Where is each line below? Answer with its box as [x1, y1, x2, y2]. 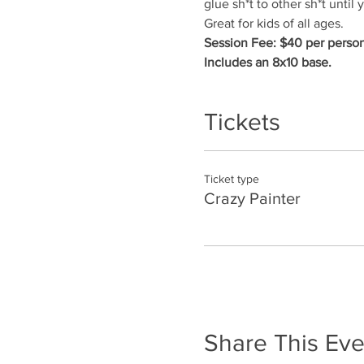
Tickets [203, 108, 280, 135]
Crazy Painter [203, 188, 301, 207]
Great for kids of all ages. [203, 15, 344, 30]
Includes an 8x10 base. [203, 54, 331, 69]
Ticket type [203, 171, 259, 185]
